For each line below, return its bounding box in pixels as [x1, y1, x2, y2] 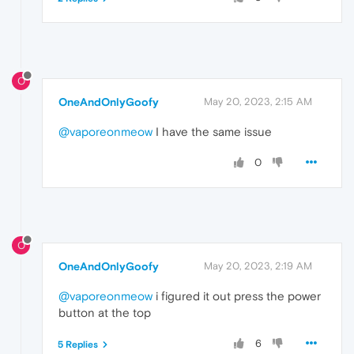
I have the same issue [153, 124, 272, 138]
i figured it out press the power [153, 288, 321, 303]
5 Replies [58, 338, 98, 350]
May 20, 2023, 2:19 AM [204, 259, 312, 272]
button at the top [58, 305, 151, 319]
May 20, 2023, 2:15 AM [204, 95, 312, 107]
